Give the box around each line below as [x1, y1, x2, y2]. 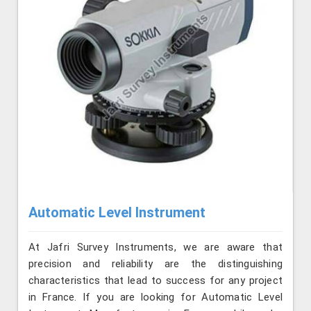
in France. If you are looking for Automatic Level [28, 290, 283, 303]
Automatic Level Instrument [28, 203, 205, 221]
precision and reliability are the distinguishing [28, 257, 283, 270]
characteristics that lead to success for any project [28, 274, 283, 287]
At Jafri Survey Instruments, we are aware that [28, 240, 283, 253]
